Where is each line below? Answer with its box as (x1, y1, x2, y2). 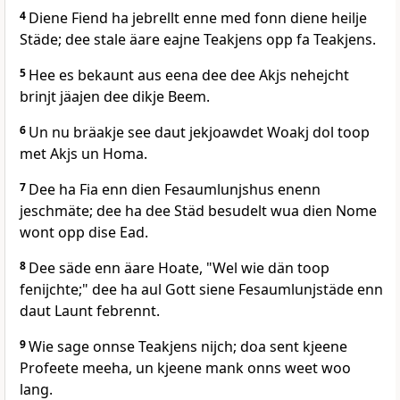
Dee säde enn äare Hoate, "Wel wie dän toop (29, 258, 329, 279)
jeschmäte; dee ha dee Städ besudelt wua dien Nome (20, 201, 377, 221)
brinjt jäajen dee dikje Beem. (20, 87, 210, 107)
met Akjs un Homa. (20, 144, 147, 164)
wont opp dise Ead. (20, 222, 148, 243)
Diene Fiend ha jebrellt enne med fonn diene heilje (29, 8, 367, 29)
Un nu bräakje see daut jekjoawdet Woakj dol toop (29, 122, 370, 143)
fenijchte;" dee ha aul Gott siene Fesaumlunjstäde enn (20, 279, 383, 300)
